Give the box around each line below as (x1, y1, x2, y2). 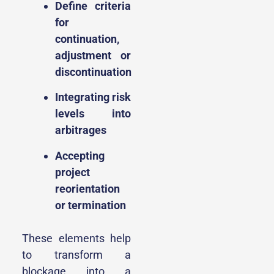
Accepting (55, 149, 105, 162)
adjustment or (55, 48, 131, 62)
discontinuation (55, 65, 131, 78)
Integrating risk (55, 91, 131, 104)
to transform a (22, 248, 131, 261)
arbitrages (55, 124, 106, 137)
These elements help (22, 231, 131, 245)
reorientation (55, 182, 120, 195)
